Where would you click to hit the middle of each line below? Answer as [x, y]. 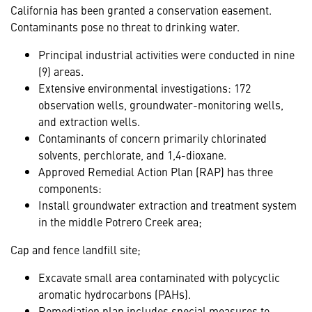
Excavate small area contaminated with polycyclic [159, 277]
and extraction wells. [89, 121]
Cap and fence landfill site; [76, 249]
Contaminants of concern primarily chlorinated [153, 138]
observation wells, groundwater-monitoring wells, [161, 104]
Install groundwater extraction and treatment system [167, 204]
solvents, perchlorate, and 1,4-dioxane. [132, 154]
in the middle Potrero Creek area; [120, 221]
